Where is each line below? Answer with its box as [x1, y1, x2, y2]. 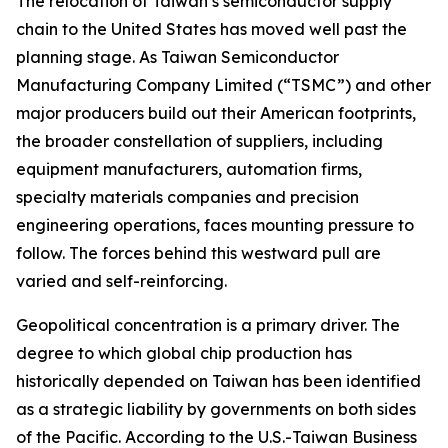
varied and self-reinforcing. [16, 270, 227, 291]
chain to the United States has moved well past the [16, 18, 407, 39]
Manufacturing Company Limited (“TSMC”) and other [16, 74, 431, 95]
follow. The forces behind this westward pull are [16, 242, 381, 263]
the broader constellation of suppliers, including [16, 130, 383, 151]
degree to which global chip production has [16, 342, 352, 363]
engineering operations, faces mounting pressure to [16, 214, 414, 235]
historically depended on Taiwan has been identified [16, 370, 421, 391]
